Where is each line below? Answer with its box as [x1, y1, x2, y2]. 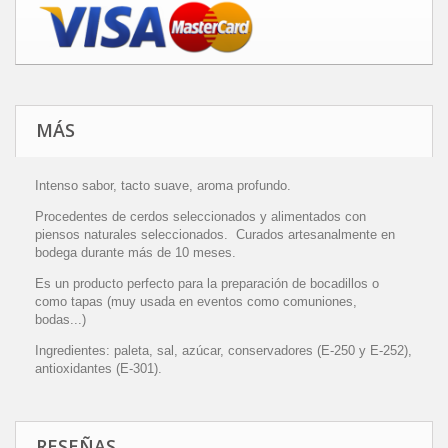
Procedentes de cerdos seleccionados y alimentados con [35, 209, 366, 225]
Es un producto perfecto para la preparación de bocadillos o [35, 276, 379, 292]
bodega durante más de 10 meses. [35, 245, 236, 261]
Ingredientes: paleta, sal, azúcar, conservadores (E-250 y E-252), [35, 343, 412, 359]
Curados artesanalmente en [236, 227, 395, 243]
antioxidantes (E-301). [35, 361, 162, 377]
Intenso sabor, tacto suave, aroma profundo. [35, 178, 291, 194]
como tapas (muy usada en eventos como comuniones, [35, 294, 357, 310]
